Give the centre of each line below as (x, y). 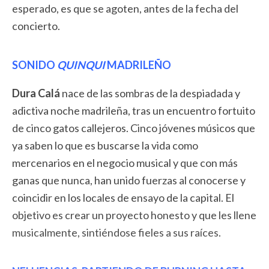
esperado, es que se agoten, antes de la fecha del (125, 9)
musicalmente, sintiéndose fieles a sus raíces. (116, 233)
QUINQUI (81, 65)
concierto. (36, 26)
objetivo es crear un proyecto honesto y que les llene (134, 215)
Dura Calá (36, 93)
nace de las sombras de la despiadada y (150, 93)
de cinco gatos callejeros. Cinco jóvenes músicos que (134, 128)
